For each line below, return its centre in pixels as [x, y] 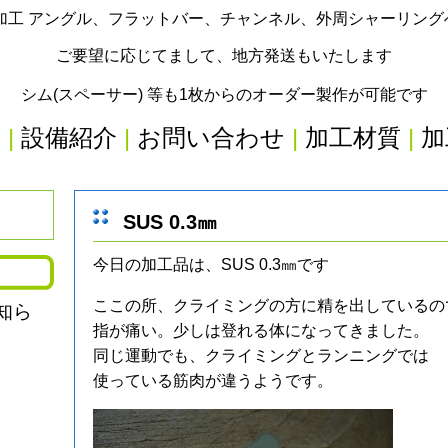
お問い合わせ [211, 137]
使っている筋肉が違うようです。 [213, 380]
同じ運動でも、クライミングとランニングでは [261, 355]
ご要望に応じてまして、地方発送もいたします [224, 55]
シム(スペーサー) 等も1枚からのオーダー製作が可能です [224, 94]
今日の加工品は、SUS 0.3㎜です [211, 264]
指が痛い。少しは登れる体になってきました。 [261, 330]
